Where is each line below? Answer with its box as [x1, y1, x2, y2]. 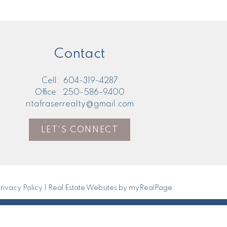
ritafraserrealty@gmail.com [25, 100, 134, 109]
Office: [34, 89, 61, 97]
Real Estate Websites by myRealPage [48, 184, 173, 192]
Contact [54, 47, 105, 61]
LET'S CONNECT [41, 125, 119, 134]
